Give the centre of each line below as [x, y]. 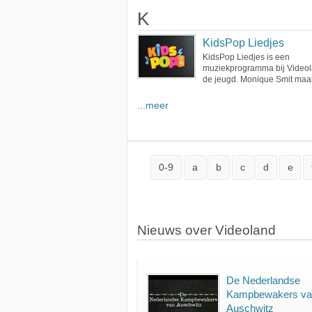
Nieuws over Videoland [206, 230]
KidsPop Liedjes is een [246, 57]
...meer [153, 106]
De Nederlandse [263, 281]
